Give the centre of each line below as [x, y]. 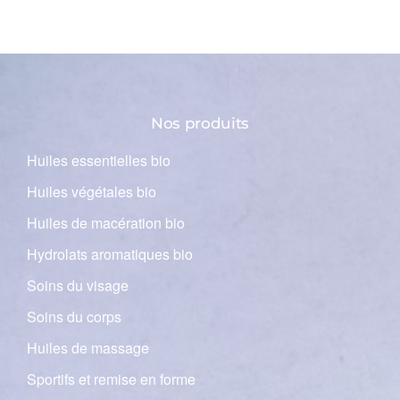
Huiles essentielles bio [99, 160]
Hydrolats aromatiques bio [110, 254]
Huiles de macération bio [106, 222]
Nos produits [200, 123]
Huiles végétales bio [92, 191]
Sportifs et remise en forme [111, 379]
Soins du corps [74, 316]
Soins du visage [78, 285]
